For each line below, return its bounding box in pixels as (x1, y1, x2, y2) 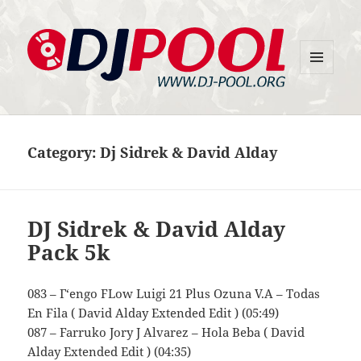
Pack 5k (27, 238, 111, 268)
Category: (27, 142, 101, 162)
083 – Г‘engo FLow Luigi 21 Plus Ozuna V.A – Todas (27, 285, 321, 302)
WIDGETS (300, 101, 346, 115)
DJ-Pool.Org (27, 85, 130, 110)
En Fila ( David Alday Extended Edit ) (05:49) (27, 305, 280, 322)
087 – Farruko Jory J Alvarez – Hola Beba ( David (27, 324, 305, 341)
